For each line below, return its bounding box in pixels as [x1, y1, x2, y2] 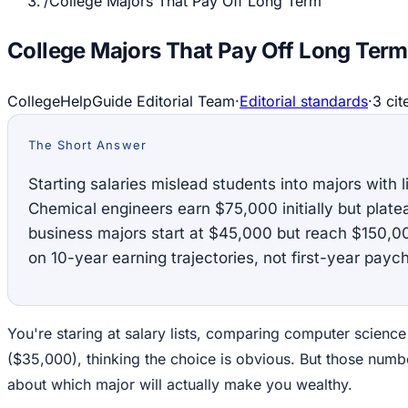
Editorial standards [240, 91, 368, 110]
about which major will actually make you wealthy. [7, 374, 352, 393]
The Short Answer [28, 137, 147, 152]
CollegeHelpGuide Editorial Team [7, 91, 235, 110]
